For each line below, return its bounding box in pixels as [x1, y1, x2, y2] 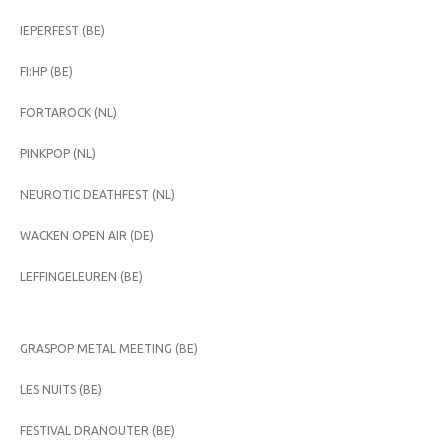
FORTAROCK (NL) [20, 105, 117, 119]
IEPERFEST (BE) [20, 23, 105, 37]
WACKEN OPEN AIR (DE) [20, 228, 154, 242]
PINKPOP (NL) [20, 146, 96, 160]
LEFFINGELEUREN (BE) [20, 269, 143, 283]
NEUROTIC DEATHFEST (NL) [20, 187, 175, 201]
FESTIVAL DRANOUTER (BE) [20, 423, 175, 437]
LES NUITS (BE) [20, 382, 102, 396]
